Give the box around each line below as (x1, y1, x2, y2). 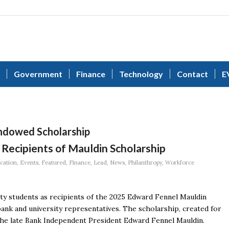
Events (20, 159, 38, 166)
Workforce (165, 159, 194, 166)
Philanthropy (128, 159, 162, 166)
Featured (41, 159, 66, 166)
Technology (119, 69, 163, 79)
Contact (177, 69, 208, 79)
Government (14, 69, 62, 79)
